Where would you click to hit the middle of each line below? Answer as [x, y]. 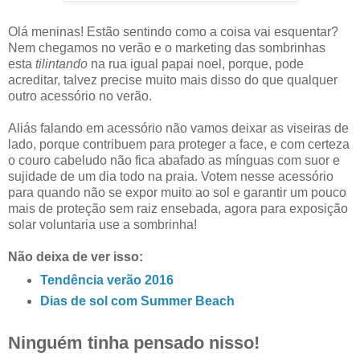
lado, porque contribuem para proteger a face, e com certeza [179, 144]
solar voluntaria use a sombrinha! [102, 224]
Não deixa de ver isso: [76, 256]
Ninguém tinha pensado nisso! [134, 343]
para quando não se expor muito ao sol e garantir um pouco [177, 192]
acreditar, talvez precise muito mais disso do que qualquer [173, 80]
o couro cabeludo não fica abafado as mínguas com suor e [174, 160]
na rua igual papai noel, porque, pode [197, 63]
